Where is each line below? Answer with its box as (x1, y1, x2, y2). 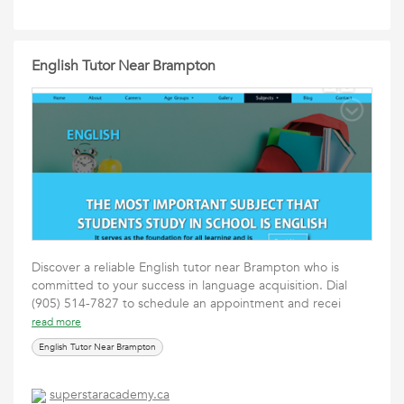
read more (32, 315, 81, 329)
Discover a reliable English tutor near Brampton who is (32, 259, 339, 276)
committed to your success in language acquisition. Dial (32, 277, 347, 294)
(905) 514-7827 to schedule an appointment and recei (32, 295, 348, 312)
